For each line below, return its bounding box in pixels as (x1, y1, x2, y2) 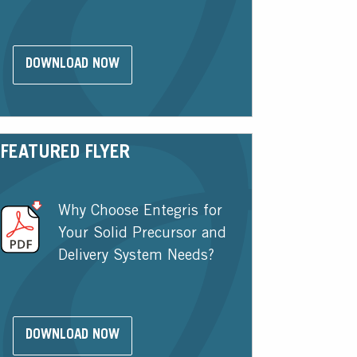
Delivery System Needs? (57, 249, 214, 264)
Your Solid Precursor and (57, 226, 226, 241)
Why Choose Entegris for (57, 204, 222, 219)
